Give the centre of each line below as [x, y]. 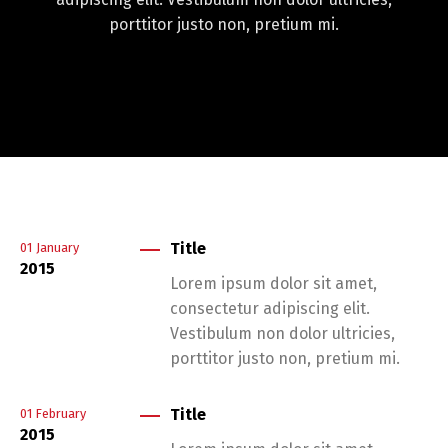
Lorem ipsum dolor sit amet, [273, 283]
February [61, 414]
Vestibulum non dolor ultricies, [282, 333]
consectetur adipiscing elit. [270, 308]
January [57, 248]
